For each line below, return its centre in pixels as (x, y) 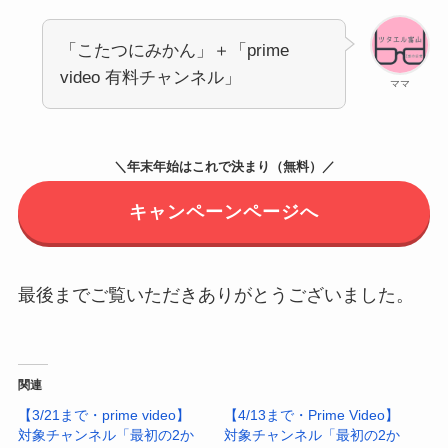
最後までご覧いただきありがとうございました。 (215, 294)
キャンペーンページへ (224, 211)
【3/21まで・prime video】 (103, 415)
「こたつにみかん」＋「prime (174, 51)
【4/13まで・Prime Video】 (311, 415)
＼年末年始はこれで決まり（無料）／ (224, 167)
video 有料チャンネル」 (150, 78)
